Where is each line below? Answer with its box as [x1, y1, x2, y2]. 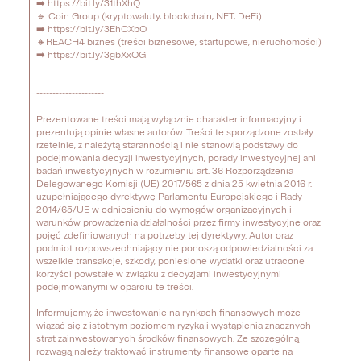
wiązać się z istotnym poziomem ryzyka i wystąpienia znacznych [36, 320, 311, 332]
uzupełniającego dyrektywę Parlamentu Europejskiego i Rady [36, 191, 302, 203]
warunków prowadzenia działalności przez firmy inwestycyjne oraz [36, 217, 321, 229]
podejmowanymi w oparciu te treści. [36, 281, 196, 293]
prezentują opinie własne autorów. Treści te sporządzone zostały [36, 127, 313, 139]
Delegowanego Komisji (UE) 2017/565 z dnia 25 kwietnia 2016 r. [36, 178, 312, 190]
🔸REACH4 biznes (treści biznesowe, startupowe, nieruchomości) [36, 36, 324, 48]
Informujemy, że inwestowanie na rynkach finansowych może [36, 307, 301, 319]
